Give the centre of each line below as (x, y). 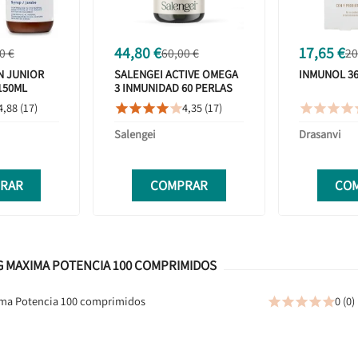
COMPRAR (179, 185)
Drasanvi (320, 134)
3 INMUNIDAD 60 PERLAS (173, 88)
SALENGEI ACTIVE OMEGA (176, 74)
